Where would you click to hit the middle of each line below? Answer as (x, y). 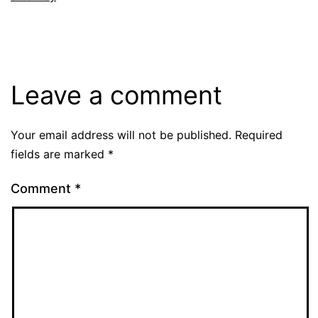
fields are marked (59, 154)
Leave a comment (116, 95)
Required (259, 135)
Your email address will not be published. (121, 135)
